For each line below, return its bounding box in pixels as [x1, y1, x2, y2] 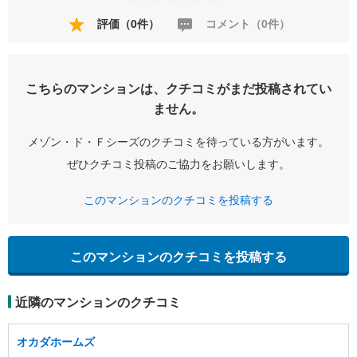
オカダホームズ [17, 333, 95, 350]
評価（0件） [94, 15, 159, 31]
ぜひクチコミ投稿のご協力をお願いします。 [67, 155, 290, 172]
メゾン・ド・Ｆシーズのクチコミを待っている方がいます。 [28, 133, 329, 150]
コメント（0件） [202, 15, 290, 31]
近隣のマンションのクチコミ [15, 292, 181, 312]
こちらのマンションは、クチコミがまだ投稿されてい [25, 79, 331, 98]
